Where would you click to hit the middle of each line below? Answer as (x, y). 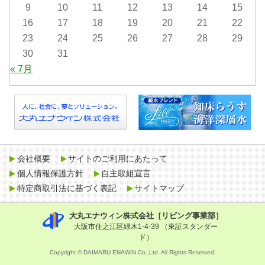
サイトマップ (159, 188)
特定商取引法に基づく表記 (67, 188)
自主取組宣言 (126, 174)
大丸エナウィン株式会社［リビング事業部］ (146, 216)
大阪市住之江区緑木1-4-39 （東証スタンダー (146, 227)
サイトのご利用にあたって (118, 159)
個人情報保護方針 (50, 174)
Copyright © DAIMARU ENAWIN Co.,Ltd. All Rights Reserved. (132, 253)
